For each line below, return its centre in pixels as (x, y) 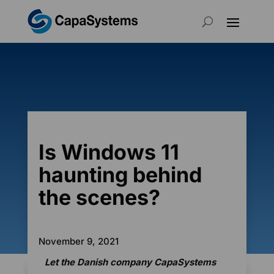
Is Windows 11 (109, 152)
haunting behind (120, 174)
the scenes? (99, 197)
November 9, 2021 (78, 241)
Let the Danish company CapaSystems (131, 262)
